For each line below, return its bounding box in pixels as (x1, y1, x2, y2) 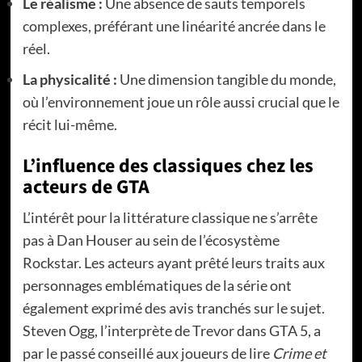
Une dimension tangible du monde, (116, 69, 336, 88)
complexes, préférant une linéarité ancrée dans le (22, 16, 326, 35)
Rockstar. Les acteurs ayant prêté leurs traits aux (22, 253, 325, 271)
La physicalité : (22, 69, 117, 88)
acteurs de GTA (22, 172, 149, 201)
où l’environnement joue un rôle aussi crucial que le (22, 92, 339, 111)
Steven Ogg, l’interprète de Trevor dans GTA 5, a (22, 321, 321, 339)
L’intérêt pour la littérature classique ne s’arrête (22, 208, 318, 226)
